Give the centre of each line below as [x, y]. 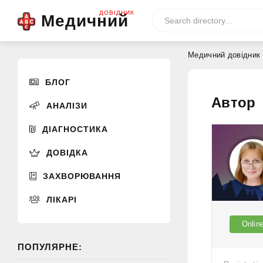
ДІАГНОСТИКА [72, 129]
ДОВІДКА [64, 152]
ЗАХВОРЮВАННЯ [79, 176]
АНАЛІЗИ [64, 105]
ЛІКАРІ [59, 199]
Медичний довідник [224, 55]
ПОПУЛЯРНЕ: [50, 247]
